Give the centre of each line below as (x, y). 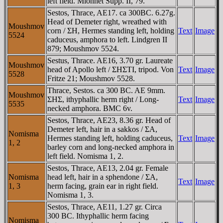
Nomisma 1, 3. (70, 195)
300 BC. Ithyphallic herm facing (98, 216)
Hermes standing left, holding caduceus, (110, 138)
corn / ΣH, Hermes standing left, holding (111, 30)
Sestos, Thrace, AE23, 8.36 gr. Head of (109, 120)
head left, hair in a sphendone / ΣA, (103, 177)
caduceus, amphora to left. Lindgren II (107, 39)
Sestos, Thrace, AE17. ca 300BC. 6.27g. (111, 12)
